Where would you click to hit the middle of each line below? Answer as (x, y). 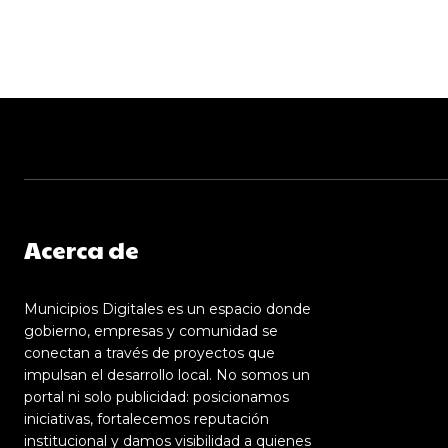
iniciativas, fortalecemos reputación (146, 419)
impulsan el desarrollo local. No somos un (167, 375)
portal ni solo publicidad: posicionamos (156, 397)
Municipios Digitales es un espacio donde (167, 309)
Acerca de (81, 249)
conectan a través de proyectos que (149, 353)
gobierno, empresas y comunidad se (151, 331)
